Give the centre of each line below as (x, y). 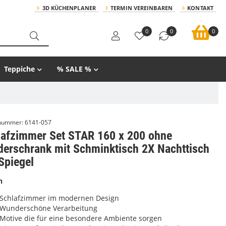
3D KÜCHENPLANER (69, 8)
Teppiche (19, 69)
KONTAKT (200, 8)
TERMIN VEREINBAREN (142, 8)
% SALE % (74, 69)
